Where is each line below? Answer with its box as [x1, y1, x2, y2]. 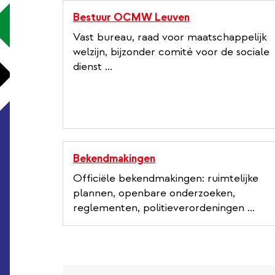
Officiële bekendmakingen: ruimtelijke [73, 171, 258, 185]
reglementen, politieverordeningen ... [73, 200, 255, 215]
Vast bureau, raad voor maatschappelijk [73, 29, 267, 44]
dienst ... [73, 59, 112, 74]
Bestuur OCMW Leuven [73, 10, 190, 25]
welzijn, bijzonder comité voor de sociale [73, 44, 269, 59]
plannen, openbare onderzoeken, [73, 185, 235, 200]
